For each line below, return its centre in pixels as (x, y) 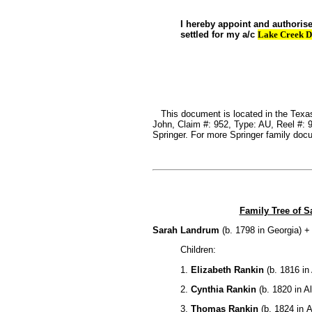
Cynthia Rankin (223, 289)
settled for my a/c (217, 34)
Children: (198, 250)
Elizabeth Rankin (227, 270)
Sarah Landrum (186, 230)
